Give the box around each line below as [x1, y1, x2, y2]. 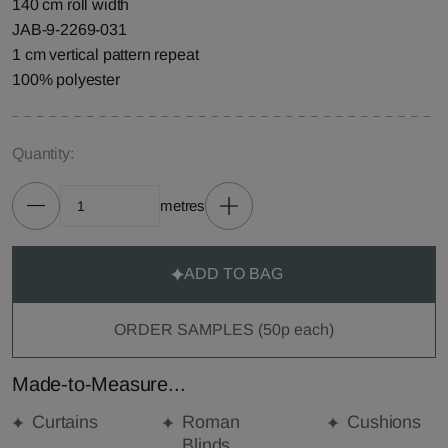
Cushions [347, 412, 421, 432]
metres [160, 197, 206, 214]
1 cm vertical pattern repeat [12, 46, 199, 63]
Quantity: [12, 145, 74, 162]
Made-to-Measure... [12, 373, 186, 395]
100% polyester [12, 71, 120, 88]
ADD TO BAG [184, 265, 283, 282]
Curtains [32, 412, 98, 432]
